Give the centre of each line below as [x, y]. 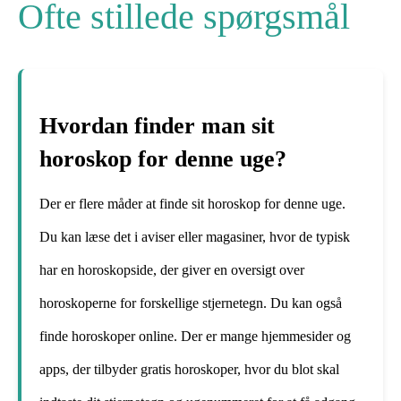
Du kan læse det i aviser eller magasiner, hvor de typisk [195, 237]
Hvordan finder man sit [157, 126]
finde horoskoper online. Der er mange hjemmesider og [195, 337]
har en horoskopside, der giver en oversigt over [172, 270]
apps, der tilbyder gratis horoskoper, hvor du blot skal [189, 370]
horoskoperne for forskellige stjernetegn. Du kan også [191, 303]
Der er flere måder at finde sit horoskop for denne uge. [192, 204]
